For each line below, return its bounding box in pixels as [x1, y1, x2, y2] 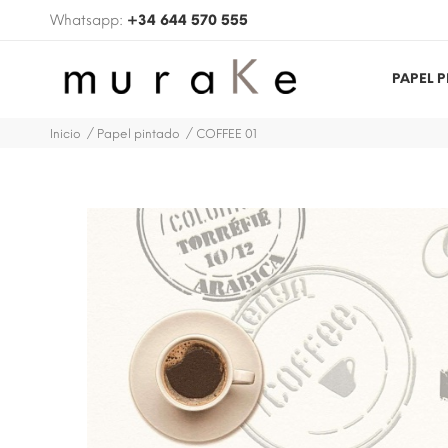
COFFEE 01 [196, 126, 257, 141]
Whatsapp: [50, 12, 127, 29]
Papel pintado [97, 126, 180, 141]
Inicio [50, 126, 81, 141]
